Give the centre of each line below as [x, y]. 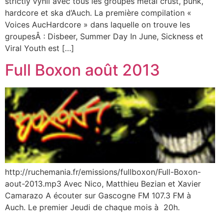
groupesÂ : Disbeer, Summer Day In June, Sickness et [104, 36]
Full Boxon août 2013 [82, 70]
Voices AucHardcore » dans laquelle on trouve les [97, 24]
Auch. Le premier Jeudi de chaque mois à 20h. [92, 207]
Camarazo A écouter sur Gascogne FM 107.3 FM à [99, 195]
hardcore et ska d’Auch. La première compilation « [98, 13]
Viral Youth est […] [40, 48]
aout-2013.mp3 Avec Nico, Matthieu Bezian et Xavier [103, 184]
